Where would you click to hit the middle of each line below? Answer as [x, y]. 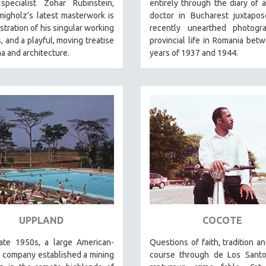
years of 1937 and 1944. [194, 53]
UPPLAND [41, 220]
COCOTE [222, 220]
